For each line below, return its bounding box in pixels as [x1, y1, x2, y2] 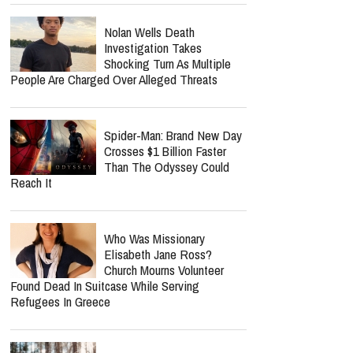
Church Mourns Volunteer [104, 261, 224, 279]
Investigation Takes [104, 39, 202, 57]
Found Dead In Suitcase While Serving [10, 277, 199, 295]
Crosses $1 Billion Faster [104, 142, 226, 160]
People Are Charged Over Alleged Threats [10, 70, 217, 88]
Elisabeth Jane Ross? [104, 245, 212, 263]
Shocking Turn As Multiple [104, 54, 231, 72]
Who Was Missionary [104, 229, 205, 247]
